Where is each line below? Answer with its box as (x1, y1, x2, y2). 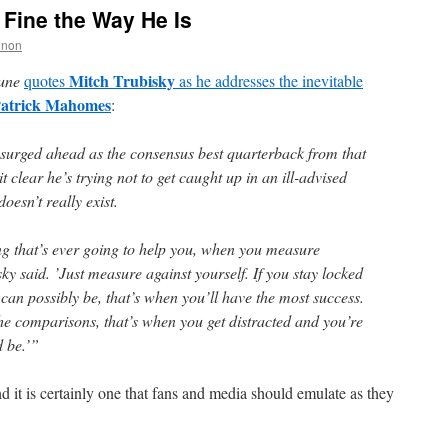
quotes (24, 70, 69, 91)
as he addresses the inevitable (175, 70, 363, 91)
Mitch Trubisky (69, 69, 175, 92)
